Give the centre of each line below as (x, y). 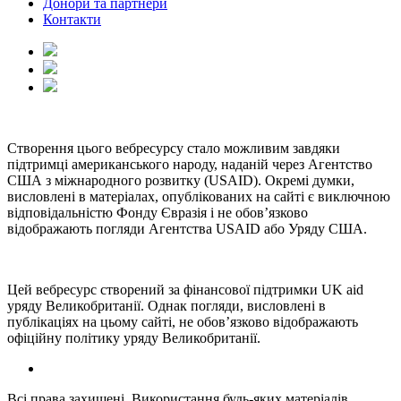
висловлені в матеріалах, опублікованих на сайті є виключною (199, 197)
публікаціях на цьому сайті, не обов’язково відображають (183, 322)
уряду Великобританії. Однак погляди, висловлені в (166, 306)
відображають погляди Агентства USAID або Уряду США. (187, 229)
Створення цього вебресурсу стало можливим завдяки (174, 149)
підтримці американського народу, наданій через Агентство (190, 165)
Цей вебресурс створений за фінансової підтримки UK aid (185, 290)
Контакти (72, 20)
